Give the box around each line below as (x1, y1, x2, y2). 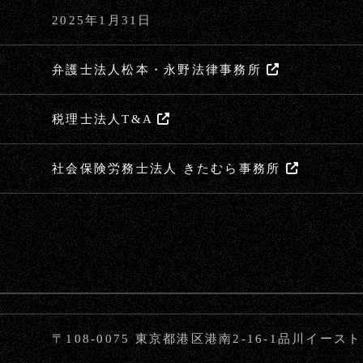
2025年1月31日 (52, 13, 152, 27)
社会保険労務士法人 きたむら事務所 (52, 161, 286, 175)
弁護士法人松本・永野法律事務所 (52, 62, 267, 76)
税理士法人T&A (52, 112, 158, 126)
